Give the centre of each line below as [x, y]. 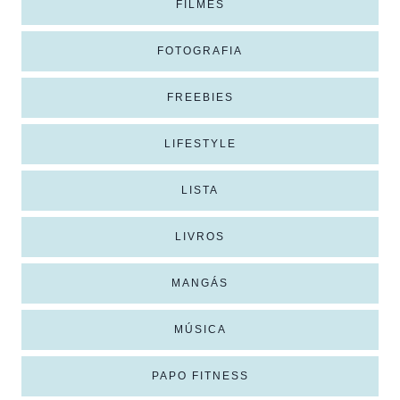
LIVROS [200, 236]
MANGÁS [200, 283]
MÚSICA [200, 329]
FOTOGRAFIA [200, 50]
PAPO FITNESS [200, 375]
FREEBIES [200, 97]
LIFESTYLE [200, 143]
